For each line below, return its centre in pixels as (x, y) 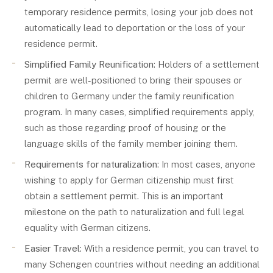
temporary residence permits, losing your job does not (139, 12)
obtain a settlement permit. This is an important (124, 196)
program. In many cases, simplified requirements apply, (140, 112)
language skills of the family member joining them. (131, 144)
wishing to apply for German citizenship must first (129, 180)
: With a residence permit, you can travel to (169, 248)
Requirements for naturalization (91, 164)
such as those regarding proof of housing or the (125, 128)
